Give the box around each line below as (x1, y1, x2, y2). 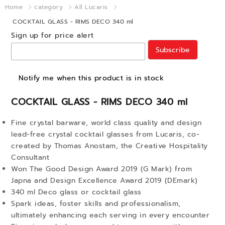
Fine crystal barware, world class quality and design (11, 118, 201, 128)
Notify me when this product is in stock (18, 72, 164, 83)
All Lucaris (74, 3, 108, 12)
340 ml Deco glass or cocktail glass (11, 187, 142, 197)
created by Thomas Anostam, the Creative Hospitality (11, 141, 208, 151)
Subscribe (155, 44, 190, 55)
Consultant (11, 152, 49, 163)
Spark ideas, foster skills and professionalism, (11, 198, 181, 209)
